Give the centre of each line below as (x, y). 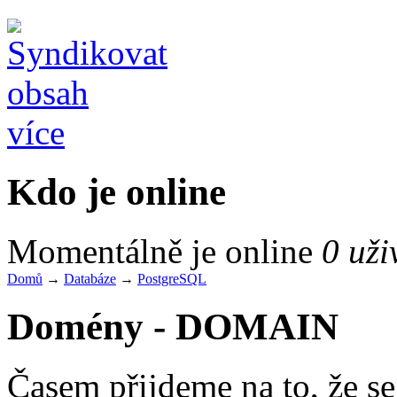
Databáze (90, 278)
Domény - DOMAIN (173, 326)
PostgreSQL (172, 278)
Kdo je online (117, 191)
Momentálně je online (164, 251)
